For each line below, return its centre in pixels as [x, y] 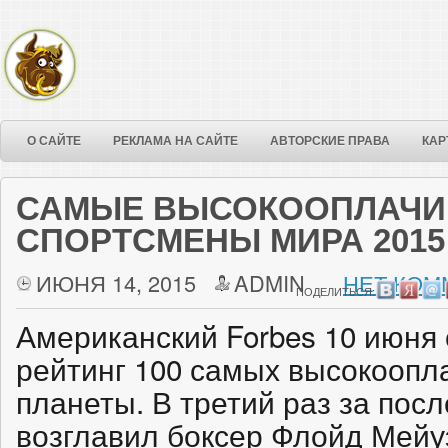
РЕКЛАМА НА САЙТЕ [175, 141]
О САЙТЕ [54, 141]
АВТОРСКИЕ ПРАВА [330, 141]
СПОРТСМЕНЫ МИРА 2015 [230, 240]
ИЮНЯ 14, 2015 [116, 282]
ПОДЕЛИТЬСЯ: [335, 291]
